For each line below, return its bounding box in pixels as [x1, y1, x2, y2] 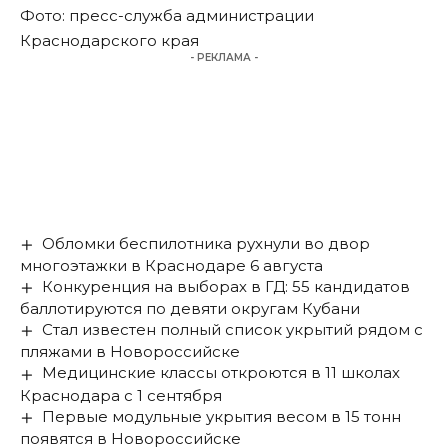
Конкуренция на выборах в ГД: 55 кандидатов [42, 277, 411, 297]
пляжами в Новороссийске [20, 342, 240, 362]
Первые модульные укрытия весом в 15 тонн [42, 406, 402, 426]
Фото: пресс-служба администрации [20, 6, 314, 26]
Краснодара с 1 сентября [20, 385, 222, 405]
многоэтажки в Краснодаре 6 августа [20, 256, 323, 276]
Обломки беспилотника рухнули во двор [42, 234, 371, 254]
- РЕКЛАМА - [190, 51, 258, 65]
